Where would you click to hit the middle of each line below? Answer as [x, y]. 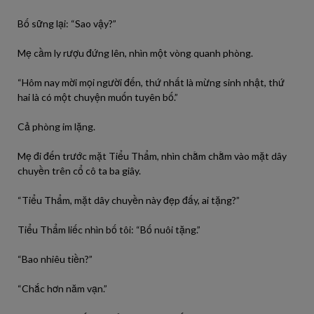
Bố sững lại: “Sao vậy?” [67, 23]
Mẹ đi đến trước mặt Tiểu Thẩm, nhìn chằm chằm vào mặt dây [152, 156]
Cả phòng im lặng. [56, 127]
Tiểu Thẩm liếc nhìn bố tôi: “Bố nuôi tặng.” [109, 230]
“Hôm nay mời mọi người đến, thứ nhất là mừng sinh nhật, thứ [151, 82]
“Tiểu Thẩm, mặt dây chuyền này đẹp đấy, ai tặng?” [129, 200]
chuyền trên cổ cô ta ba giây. [79, 171]
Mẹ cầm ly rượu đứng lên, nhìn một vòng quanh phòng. [135, 53]
